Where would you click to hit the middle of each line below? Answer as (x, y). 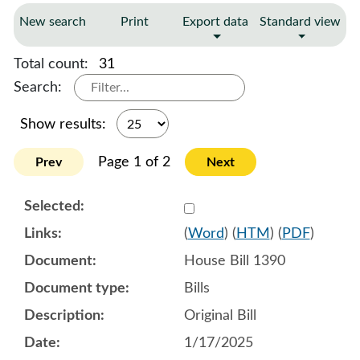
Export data (215, 22)
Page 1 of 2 (134, 162)
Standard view (300, 22)
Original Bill (220, 315)
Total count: (53, 64)
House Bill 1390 (234, 261)
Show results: (65, 124)
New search (53, 22)
